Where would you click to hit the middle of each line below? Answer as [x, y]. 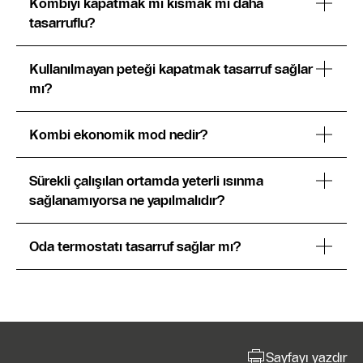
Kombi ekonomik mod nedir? [118, 135]
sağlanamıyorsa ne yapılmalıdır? [127, 200]
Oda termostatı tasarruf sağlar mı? [135, 246]
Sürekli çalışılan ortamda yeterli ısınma [146, 181]
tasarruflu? [62, 23]
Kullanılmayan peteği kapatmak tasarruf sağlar [171, 69]
